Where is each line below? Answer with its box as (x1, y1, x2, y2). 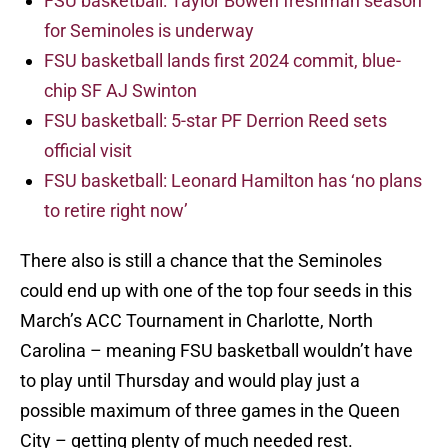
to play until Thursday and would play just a (20, 370, 360, 392)
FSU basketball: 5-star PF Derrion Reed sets (44, 110, 387, 132)
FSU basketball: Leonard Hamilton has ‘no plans (44, 170, 422, 192)
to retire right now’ (44, 200, 188, 222)
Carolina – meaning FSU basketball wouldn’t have (20, 340, 413, 362)
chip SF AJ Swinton (44, 80, 197, 102)
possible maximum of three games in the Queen (20, 400, 400, 422)
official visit (44, 140, 132, 162)
